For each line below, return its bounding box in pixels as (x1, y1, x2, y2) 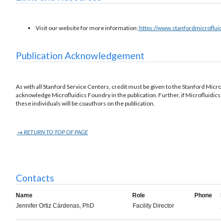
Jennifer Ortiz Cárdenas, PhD (16, 202, 94, 210)
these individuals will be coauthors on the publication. (16, 100, 155, 108)
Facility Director (133, 202, 174, 210)
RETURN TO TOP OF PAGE (23, 128, 88, 136)
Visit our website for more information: (36, 24, 138, 32)
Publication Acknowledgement (16, 50, 145, 62)
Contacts (16, 172, 54, 184)
